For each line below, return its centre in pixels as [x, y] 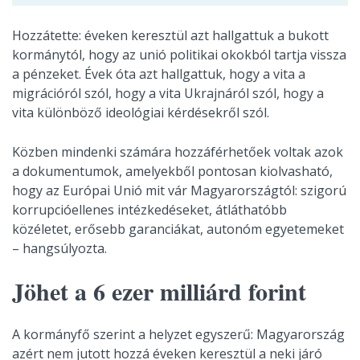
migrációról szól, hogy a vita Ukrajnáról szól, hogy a [168, 93]
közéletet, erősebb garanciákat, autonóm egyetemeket [178, 229]
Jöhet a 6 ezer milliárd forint [159, 291]
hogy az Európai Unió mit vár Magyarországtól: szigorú [179, 190]
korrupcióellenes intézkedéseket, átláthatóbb [149, 210]
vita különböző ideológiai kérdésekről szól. [141, 112]
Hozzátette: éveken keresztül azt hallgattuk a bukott [170, 35]
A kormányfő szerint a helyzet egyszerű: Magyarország [178, 334]
